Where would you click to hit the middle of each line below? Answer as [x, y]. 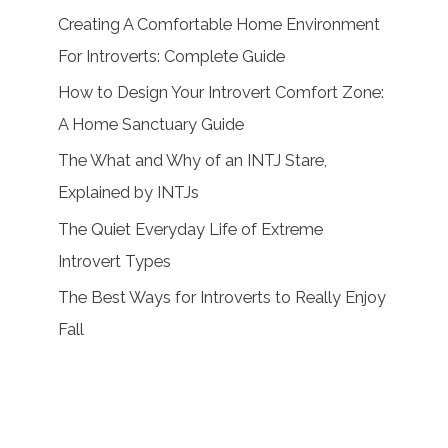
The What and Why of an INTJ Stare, [193, 161]
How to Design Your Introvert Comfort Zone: [221, 93]
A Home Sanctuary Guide [151, 125]
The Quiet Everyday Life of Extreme [191, 229]
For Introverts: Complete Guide [172, 57]
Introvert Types [115, 261]
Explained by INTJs [129, 193]
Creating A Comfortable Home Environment [219, 25]
